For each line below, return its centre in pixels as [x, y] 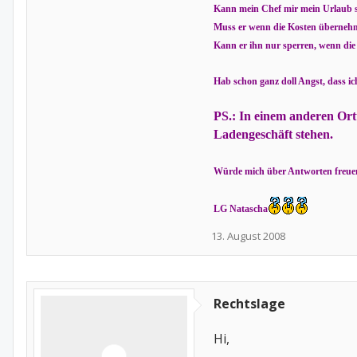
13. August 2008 [248, 236]
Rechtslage [249, 304]
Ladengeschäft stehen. [273, 134]
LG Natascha [241, 209]
